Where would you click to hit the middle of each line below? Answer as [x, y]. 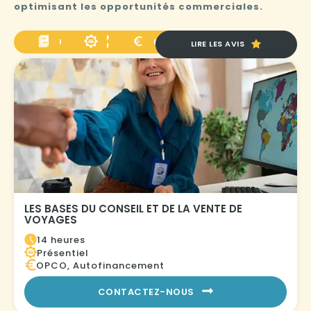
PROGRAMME [88, 41]
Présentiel [63, 253]
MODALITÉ [129, 38]
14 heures [61, 239]
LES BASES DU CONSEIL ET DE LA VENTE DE [133, 208]
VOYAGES [51, 219]
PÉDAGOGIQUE [140, 45]
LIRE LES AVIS [218, 44]
